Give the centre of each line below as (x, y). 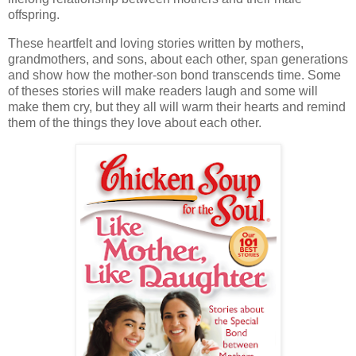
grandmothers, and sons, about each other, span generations (178, 60)
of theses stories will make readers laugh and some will (163, 91)
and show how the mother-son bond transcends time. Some (174, 75)
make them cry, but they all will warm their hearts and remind (177, 107)
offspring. (34, 15)
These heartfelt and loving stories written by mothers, (156, 44)
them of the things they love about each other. (135, 123)
